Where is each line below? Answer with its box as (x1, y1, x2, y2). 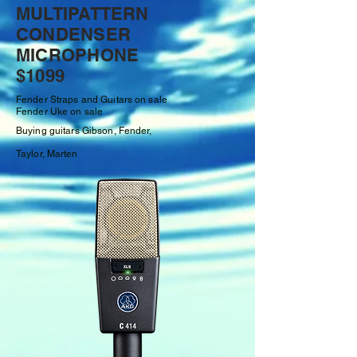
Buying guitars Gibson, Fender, (16, 125, 152, 136)
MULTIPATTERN (16, 3, 149, 24)
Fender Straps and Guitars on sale (16, 94, 167, 105)
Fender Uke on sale (16, 106, 104, 117)
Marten (46, 148, 78, 159)
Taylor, (16, 148, 47, 159)
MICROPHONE (16, 45, 139, 65)
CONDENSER (16, 24, 131, 45)
